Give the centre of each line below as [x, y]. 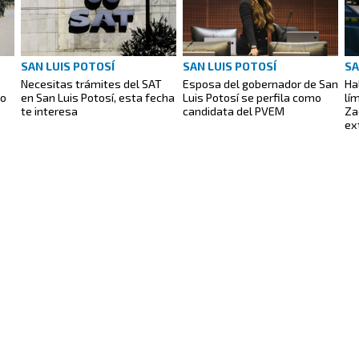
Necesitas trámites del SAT [91, 84]
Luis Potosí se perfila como [252, 98]
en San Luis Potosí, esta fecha [98, 98]
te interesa [49, 111]
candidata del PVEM [234, 111]
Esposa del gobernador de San [260, 84]
